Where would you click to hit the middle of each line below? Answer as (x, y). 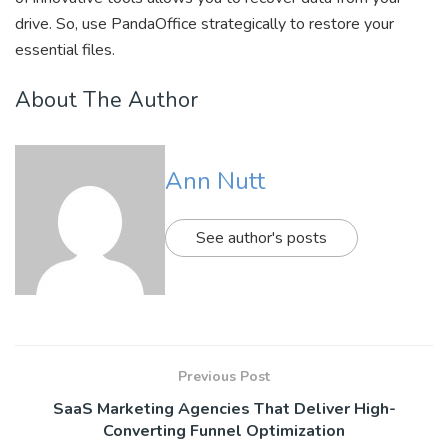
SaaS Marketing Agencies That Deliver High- (224, 409)
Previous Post (224, 377)
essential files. (65, 50)
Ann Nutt (215, 180)
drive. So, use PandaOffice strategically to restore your (204, 24)
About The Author (106, 99)
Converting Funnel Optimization (224, 431)
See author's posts (261, 237)
